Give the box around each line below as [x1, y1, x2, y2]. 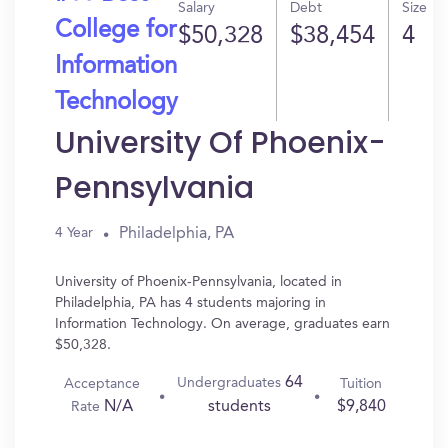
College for [55, 19, 176, 43]
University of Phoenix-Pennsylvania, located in [55, 275, 342, 289]
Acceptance [64, 376, 141, 391]
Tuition [340, 376, 383, 391]
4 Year [55, 226, 93, 240]
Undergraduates [176, 376, 285, 390]
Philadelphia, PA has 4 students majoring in [55, 296, 326, 310]
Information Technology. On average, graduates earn [55, 317, 390, 331]
